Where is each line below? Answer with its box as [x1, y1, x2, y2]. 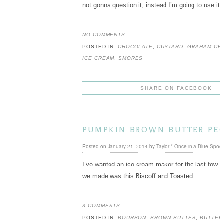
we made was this [82, 172, 136, 180]
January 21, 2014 [107, 142, 148, 150]
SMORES [118, 55, 143, 61]
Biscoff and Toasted [135, 172, 192, 180]
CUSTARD [156, 44, 183, 50]
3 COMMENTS [82, 202, 120, 208]
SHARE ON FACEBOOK [140, 85, 213, 91]
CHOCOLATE [117, 44, 153, 50]
